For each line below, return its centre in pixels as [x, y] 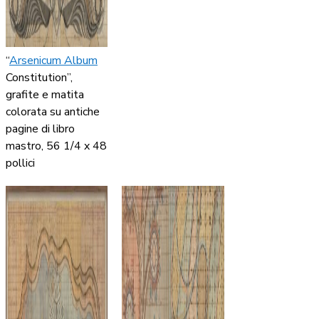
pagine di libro [40, 129]
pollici [20, 163]
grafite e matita [45, 95]
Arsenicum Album [53, 61]
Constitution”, [39, 78]
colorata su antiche [53, 112]
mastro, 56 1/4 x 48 [56, 146]
